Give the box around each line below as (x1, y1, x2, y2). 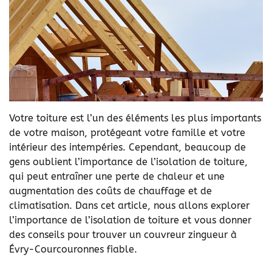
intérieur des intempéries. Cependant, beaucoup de (9, 141, 246, 154)
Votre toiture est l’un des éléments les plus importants (9, 112, 261, 124)
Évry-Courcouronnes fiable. (9, 243, 137, 256)
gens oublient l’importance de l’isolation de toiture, (9, 156, 248, 168)
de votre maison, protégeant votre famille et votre (9, 127, 245, 139)
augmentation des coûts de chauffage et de (9, 185, 212, 197)
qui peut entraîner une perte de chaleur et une (9, 171, 225, 183)
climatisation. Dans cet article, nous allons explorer (9, 200, 250, 212)
